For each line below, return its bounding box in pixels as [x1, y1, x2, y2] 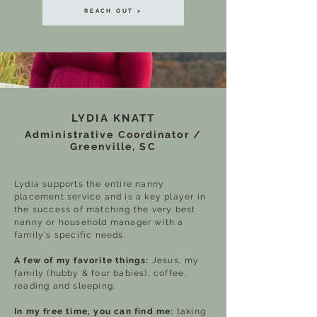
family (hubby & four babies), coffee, [14, 268, 188, 278]
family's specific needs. [14, 230, 126, 240]
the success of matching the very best [14, 204, 196, 214]
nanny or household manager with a [14, 217, 184, 227]
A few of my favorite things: [14, 255, 152, 265]
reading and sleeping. [14, 281, 116, 291]
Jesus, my [151, 255, 200, 265]
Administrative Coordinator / [25, 129, 202, 140]
